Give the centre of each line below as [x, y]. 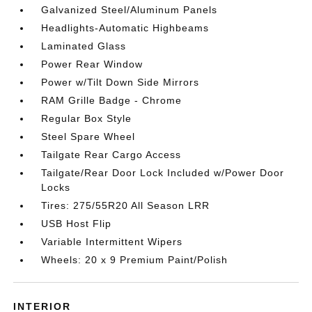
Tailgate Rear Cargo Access [111, 155]
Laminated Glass [84, 46]
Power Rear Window [92, 64]
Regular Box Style [87, 118]
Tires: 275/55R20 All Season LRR [126, 205]
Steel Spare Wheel [88, 136]
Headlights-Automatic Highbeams [125, 28]
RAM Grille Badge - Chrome [112, 100]
